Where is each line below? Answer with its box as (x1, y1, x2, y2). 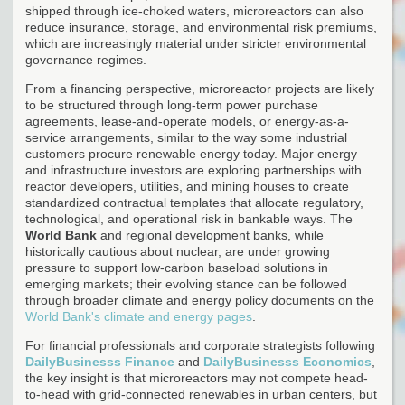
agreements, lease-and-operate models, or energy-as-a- (25, 113, 349, 128)
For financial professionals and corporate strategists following (25, 337, 375, 353)
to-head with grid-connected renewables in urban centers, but (25, 386, 377, 401)
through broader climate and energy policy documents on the (25, 292, 374, 307)
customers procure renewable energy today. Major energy (25, 146, 357, 161)
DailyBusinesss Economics (203, 353, 372, 369)
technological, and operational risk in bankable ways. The (25, 211, 353, 226)
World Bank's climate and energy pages (25, 308, 252, 324)
